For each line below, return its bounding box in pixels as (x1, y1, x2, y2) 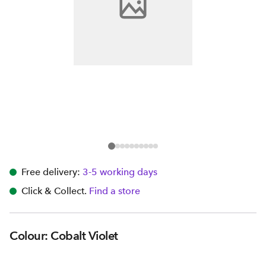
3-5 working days (83, 166, 157, 178)
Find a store (89, 185, 140, 197)
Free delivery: (21, 166, 80, 178)
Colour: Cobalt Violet (9, 229, 118, 243)
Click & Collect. (21, 185, 87, 197)
